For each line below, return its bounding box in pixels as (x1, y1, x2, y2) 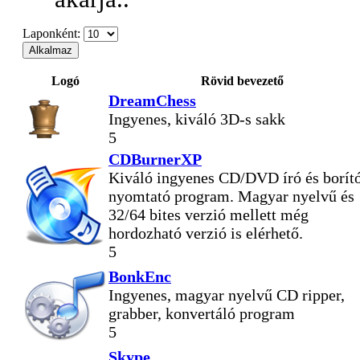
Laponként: (22, 26, 80, 40)
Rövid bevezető (201, 73, 284, 88)
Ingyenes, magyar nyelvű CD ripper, (108, 285, 345, 304)
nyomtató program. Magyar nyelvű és (108, 186, 354, 205)
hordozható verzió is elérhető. (108, 223, 303, 242)
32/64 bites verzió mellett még (108, 205, 309, 223)
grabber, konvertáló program (108, 304, 295, 322)
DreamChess (108, 91, 196, 109)
